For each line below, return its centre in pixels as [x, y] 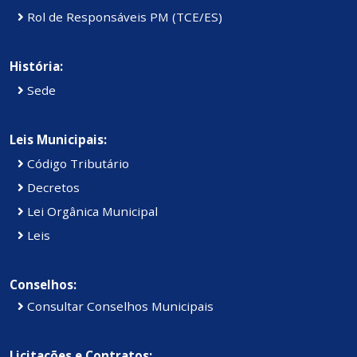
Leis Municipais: [58, 140]
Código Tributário [76, 164]
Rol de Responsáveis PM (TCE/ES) [123, 17]
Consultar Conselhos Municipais [119, 306]
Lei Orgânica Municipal [91, 212]
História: [36, 67]
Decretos [52, 188]
